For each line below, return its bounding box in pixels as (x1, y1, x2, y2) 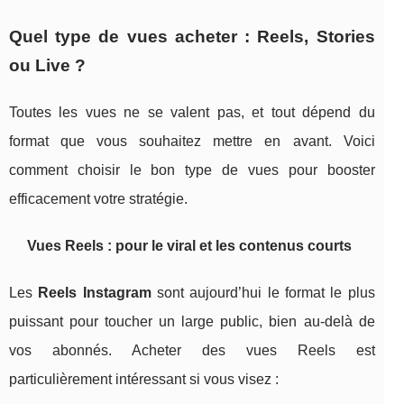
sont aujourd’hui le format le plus (151, 285, 375, 301)
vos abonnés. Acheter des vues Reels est (9, 343, 375, 359)
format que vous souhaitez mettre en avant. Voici (9, 133, 375, 150)
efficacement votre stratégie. (9, 191, 188, 207)
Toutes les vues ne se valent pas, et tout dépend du (9, 105, 375, 121)
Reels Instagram (38, 285, 151, 301)
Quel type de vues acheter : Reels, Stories (9, 27, 375, 47)
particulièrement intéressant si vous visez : (9, 372, 279, 388)
